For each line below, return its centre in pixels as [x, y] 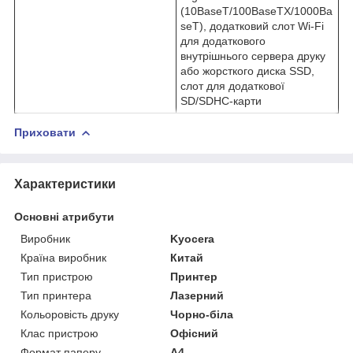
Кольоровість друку [70, 314]
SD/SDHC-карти [221, 100]
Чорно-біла [202, 314]
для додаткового [223, 41]
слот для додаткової [232, 85]
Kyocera [193, 238]
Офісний [195, 333]
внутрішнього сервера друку [253, 56]
